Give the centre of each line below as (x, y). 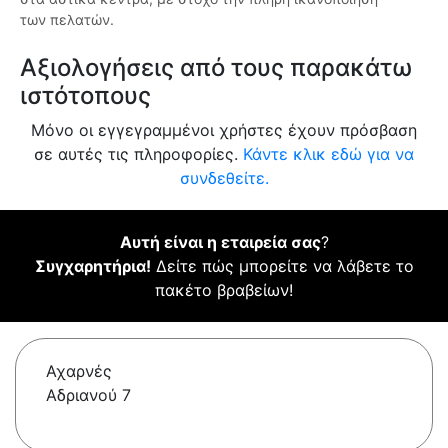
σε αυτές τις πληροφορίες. (138, 154)
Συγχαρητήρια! (92, 266)
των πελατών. (67, 20)
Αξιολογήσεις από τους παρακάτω (216, 68)
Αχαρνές (79, 371)
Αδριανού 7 (88, 395)
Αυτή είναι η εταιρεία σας (220, 242)
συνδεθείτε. (224, 178)
